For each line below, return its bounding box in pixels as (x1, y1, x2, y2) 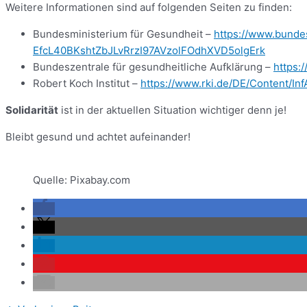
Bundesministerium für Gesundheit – (33, 27, 214, 40)
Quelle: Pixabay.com (33, 173, 130, 186)
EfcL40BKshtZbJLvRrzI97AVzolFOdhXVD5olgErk (33, 43, 265, 57)
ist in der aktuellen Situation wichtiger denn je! (58, 103, 286, 116)
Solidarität (5, 103, 58, 116)
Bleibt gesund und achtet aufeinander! (5, 130, 191, 143)
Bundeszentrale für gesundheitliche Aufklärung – (33, 60, 273, 73)
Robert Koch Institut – (33, 76, 140, 90)
